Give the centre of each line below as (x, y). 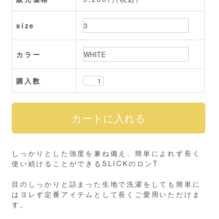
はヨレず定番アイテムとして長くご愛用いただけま (106, 194)
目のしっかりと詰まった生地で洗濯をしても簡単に (106, 184)
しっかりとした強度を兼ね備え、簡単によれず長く (106, 153)
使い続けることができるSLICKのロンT (86, 163)
